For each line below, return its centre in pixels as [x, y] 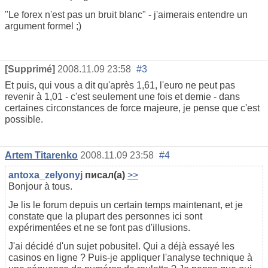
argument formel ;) [43, 26]
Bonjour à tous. [40, 186]
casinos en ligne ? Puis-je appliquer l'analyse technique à [130, 257]
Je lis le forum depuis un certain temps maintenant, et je [126, 205]
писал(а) [104, 175]
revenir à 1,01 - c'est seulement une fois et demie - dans [122, 96]
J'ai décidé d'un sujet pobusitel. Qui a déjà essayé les [121, 246]
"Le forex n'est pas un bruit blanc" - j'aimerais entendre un [126, 14]
